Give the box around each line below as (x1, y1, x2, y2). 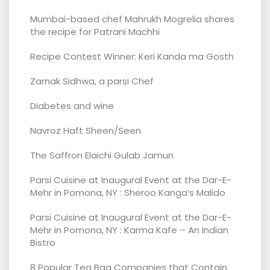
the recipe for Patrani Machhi (30, 25, 160, 38)
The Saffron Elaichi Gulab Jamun (30, 148, 174, 162)
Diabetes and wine (30, 99, 114, 112)
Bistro (30, 236, 55, 249)
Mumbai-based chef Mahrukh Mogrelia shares (30, 12, 234, 25)
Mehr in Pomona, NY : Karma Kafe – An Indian (30, 223, 228, 236)
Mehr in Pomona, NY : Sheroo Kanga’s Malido (30, 186, 225, 199)
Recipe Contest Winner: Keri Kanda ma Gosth (30, 49, 234, 63)
